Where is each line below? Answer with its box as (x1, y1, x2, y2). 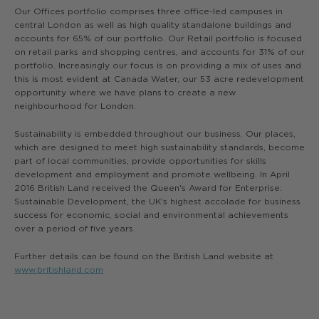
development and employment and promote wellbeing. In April (14, 169, 290, 179)
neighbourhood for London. (14, 100, 136, 111)
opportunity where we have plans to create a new (14, 87, 236, 98)
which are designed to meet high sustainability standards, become (14, 142, 305, 152)
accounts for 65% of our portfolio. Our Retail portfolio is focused (14, 33, 302, 43)
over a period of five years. (14, 223, 135, 234)
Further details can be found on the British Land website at (14, 251, 273, 261)
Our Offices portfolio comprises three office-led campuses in (14, 6, 283, 16)
